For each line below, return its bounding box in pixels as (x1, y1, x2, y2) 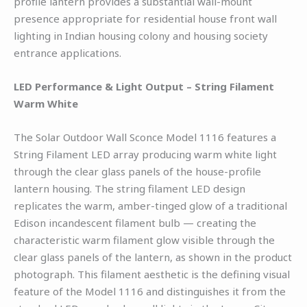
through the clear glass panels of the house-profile (14, 164, 261, 178)
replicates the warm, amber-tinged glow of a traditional (14, 198, 287, 212)
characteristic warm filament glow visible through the (14, 232, 275, 247)
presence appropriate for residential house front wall (14, 11, 277, 25)
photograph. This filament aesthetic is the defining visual (14, 267, 290, 281)
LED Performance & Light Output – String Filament (14, 79, 274, 93)
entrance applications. (14, 45, 121, 60)
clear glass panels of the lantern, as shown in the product (14, 249, 292, 264)
